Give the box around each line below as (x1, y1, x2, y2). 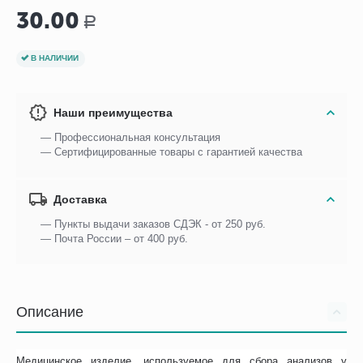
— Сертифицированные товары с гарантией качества (41, 145, 303, 158)
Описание (16, 303, 83, 320)
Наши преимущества (53, 105, 173, 119)
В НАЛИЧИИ (31, 53, 79, 63)
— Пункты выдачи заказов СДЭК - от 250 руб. (41, 217, 267, 230)
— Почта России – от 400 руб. (41, 232, 189, 245)
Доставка (53, 192, 108, 206)
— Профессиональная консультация (41, 130, 221, 143)
